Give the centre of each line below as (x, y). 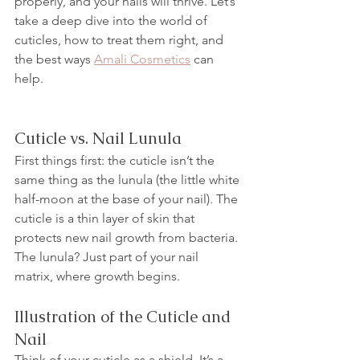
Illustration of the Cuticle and (125, 316)
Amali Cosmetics (142, 59)
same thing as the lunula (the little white (129, 179)
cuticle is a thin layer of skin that (106, 218)
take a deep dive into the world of (112, 20)
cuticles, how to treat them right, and (121, 39)
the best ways (54, 59)
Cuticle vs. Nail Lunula (98, 138)
